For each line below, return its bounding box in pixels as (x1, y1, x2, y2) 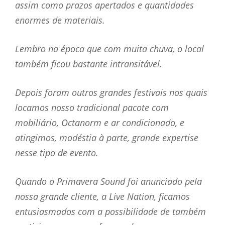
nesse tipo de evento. (15, 146, 98, 159)
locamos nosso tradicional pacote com (15, 101, 169, 114)
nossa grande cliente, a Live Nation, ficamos (15, 190, 190, 202)
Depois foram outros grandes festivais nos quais (15, 86, 207, 98)
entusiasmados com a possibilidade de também (15, 205, 206, 217)
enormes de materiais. (15, 14, 105, 26)
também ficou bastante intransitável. (15, 57, 162, 70)
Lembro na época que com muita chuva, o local (15, 42, 204, 55)
